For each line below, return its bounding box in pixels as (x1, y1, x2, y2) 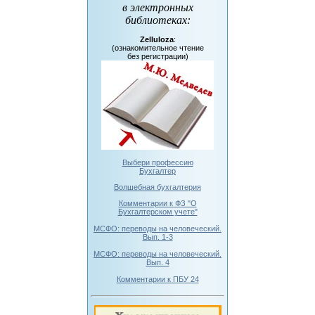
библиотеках (124, 14, 187, 27)
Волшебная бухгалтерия (114, 182, 201, 191)
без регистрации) (127, 52, 188, 61)
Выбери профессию (122, 158, 193, 167)
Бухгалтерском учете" (117, 207, 198, 216)
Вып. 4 (146, 257, 169, 266)
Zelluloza (139, 35, 174, 44)
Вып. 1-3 (142, 232, 173, 241)
